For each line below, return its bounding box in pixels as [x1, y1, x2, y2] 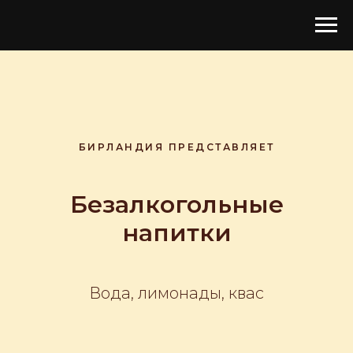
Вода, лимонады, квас [89, 284, 264, 303]
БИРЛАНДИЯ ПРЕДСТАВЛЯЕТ [78, 141, 275, 153]
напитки [121, 218, 232, 247]
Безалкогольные [69, 190, 284, 219]
